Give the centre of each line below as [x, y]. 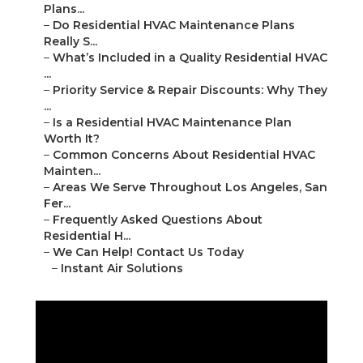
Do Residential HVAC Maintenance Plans [174, 26]
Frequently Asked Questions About [158, 220]
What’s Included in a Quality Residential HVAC [190, 58]
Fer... [57, 204]
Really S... [70, 42]
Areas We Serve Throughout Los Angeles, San [190, 188]
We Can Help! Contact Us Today [148, 252]
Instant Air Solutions [122, 269]
